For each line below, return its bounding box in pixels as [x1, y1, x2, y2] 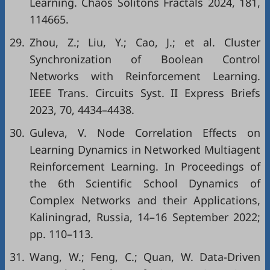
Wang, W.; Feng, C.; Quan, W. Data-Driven [30, 250, 260, 264]
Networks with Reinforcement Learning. [30, 69, 260, 83]
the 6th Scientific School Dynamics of [30, 176, 260, 190]
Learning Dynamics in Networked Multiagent [30, 142, 260, 157]
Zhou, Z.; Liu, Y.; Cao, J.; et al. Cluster [30, 35, 260, 49]
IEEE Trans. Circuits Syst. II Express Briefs [30, 86, 260, 100]
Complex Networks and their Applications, [30, 193, 260, 207]
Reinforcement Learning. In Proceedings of [30, 159, 260, 174]
